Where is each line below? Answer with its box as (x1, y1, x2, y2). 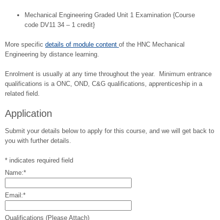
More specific (5, 41, 45, 49)
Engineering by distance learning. (5, 51, 99, 58)
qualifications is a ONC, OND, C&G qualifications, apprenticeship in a (5, 80, 202, 88)
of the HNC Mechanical (119, 41, 185, 49)
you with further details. (5, 137, 71, 145)
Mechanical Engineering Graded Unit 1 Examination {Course (25, 11, 195, 19)
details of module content (45, 41, 119, 49)
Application (5, 108, 52, 119)
